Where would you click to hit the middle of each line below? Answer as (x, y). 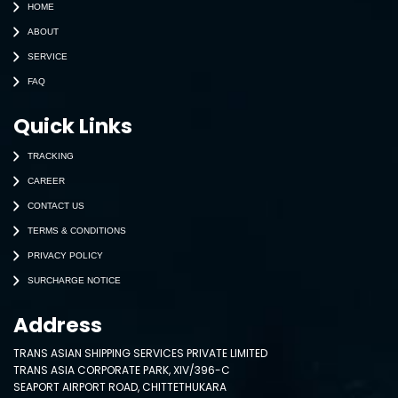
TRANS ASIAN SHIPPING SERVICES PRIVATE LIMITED (140, 354)
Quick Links (73, 127)
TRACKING (51, 155)
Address (58, 326)
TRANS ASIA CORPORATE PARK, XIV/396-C (122, 370)
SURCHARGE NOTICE (74, 280)
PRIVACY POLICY (65, 255)
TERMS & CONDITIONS (77, 230)
